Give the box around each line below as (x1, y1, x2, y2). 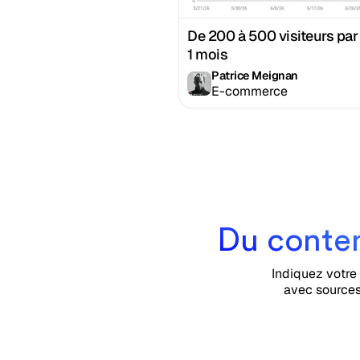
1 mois (187, 44, 227, 63)
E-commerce (211, 82, 288, 100)
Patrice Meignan (211, 67, 298, 83)
